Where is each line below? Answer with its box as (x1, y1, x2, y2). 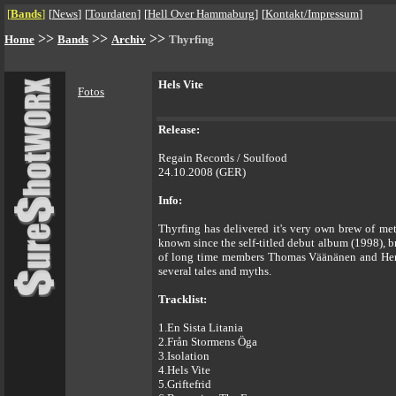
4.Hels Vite (158, 363, 210, 377)
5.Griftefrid (158, 377, 211, 391)
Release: (158, 123, 200, 136)
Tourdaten (88, 7, 137, 20)
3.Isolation (158, 349, 209, 362)
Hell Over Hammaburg (148, 7, 255, 20)
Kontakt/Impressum (265, 7, 359, 20)
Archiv (111, 33, 146, 46)
